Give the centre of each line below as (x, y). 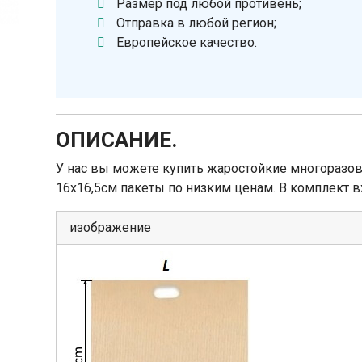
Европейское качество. (187, 42)
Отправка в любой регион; (197, 23)
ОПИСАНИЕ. (116, 140)
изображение (110, 227)
